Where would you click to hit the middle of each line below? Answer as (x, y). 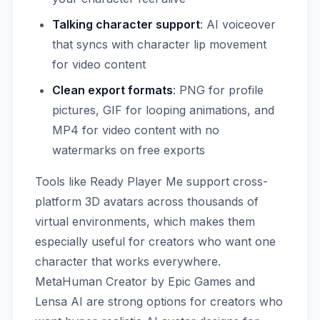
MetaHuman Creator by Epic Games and (145, 281)
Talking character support (126, 24)
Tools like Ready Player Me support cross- (151, 181)
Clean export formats (112, 90)
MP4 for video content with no (136, 130)
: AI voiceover (238, 24)
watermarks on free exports (129, 150)
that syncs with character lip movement (159, 44)
